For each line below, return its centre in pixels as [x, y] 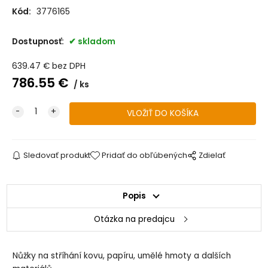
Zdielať [212, 155]
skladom [96, 41]
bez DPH [68, 66]
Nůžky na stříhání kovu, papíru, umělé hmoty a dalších [122, 255]
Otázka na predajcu [134, 219]
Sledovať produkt [57, 155]
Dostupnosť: [39, 41]
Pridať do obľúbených [145, 155]
